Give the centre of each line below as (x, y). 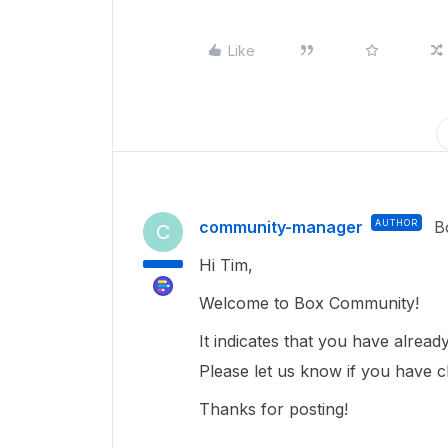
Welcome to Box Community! (311, 303)
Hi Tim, (228, 265)
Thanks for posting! (276, 409)
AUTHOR (396, 222)
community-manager (281, 227)
